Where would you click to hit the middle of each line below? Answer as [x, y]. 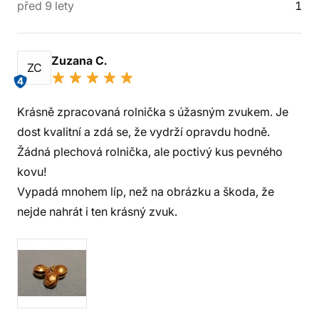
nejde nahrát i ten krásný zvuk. [97, 211]
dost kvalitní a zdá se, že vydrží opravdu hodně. [143, 132]
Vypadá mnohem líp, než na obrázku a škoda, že [146, 192]
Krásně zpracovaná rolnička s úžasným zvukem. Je [153, 112]
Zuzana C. [80, 61]
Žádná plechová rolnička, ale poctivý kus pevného [150, 152]
